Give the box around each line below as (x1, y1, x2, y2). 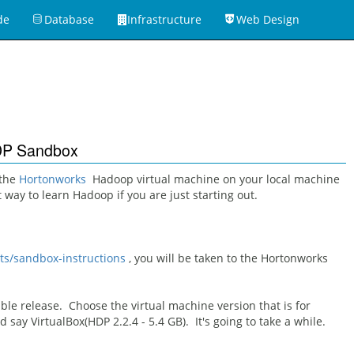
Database (43, 12, 94, 27)
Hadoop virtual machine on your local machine (88, 171, 340, 186)
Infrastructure (126, 12, 201, 27)
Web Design (235, 12, 299, 27)
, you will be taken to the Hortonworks (125, 250, 328, 265)
